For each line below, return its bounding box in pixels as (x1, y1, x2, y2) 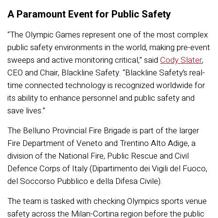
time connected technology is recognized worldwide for (7, 79, 205, 91)
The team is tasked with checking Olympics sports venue (7, 195, 207, 207)
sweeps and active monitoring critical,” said (7, 54, 160, 66)
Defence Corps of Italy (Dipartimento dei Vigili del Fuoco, (7, 163, 207, 175)
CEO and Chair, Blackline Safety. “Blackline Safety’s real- (7, 67, 205, 79)
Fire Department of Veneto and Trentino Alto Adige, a (7, 137, 196, 149)
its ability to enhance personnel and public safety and (7, 92, 195, 104)
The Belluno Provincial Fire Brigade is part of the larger (7, 125, 199, 137)
